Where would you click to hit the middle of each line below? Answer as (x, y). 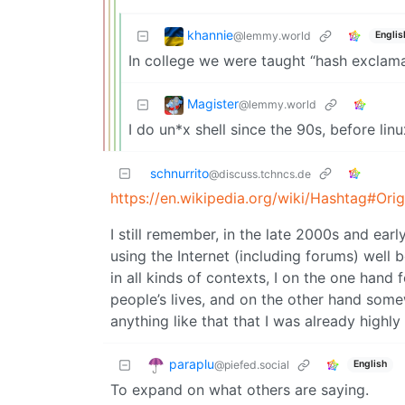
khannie (210, 35)
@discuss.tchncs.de (260, 174)
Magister (213, 104)
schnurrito (179, 173)
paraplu (192, 364)
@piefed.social (252, 365)
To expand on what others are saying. (240, 389)
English (370, 364)
